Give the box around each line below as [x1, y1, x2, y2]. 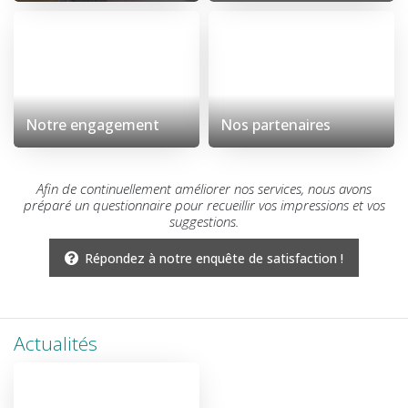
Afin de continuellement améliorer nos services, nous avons [36, 178, 372, 198]
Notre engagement [25, 114, 159, 135]
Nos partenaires [220, 114, 331, 135]
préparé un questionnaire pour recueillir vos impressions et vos [23, 195, 385, 214]
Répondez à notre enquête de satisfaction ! [85, 249, 343, 267]
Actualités [14, 331, 97, 357]
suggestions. [169, 211, 239, 230]
